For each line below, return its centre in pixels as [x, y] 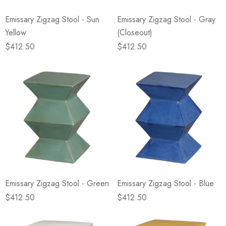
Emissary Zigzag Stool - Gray [166, 19]
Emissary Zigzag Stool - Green [57, 183]
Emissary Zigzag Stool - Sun [52, 19]
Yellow [16, 33]
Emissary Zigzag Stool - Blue [165, 183]
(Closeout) [135, 33]
